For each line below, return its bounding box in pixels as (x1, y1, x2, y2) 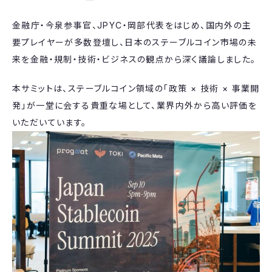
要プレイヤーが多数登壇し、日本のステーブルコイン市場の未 (12, 37, 257, 47)
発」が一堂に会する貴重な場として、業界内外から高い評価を (12, 100, 257, 110)
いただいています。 (12, 117, 87, 127)
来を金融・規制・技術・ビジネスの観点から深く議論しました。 (12, 54, 256, 64)
